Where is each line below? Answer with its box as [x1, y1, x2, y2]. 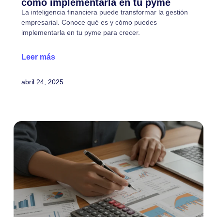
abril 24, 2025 [21, 78, 63, 86]
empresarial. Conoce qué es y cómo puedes [21, 18, 157, 27]
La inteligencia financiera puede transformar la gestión [21, 8, 188, 16]
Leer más [21, 53, 55, 62]
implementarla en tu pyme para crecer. [21, 29, 140, 37]
